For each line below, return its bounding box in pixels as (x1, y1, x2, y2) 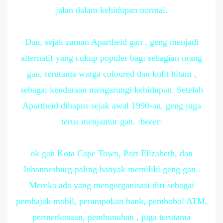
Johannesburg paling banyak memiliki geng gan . (22, 164, 201, 174)
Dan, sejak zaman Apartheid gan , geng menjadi (24, 37, 199, 47)
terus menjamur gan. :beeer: (61, 116, 162, 126)
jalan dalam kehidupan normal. (55, 5, 168, 15)
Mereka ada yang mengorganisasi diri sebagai (29, 180, 194, 190)
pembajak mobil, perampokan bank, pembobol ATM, (15, 196, 208, 206)
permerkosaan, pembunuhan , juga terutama (32, 212, 191, 222)
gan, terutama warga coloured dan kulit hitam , (26, 69, 197, 79)
